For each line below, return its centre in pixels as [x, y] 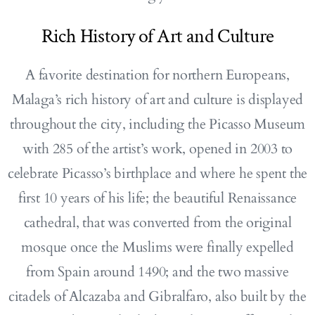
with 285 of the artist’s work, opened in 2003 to [157, 148]
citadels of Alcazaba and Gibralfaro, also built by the [157, 296]
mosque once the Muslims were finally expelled [157, 247]
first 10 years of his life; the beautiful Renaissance [157, 198]
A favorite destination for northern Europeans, [157, 75]
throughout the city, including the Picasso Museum [157, 124]
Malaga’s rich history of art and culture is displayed [157, 99]
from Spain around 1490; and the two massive [157, 271]
